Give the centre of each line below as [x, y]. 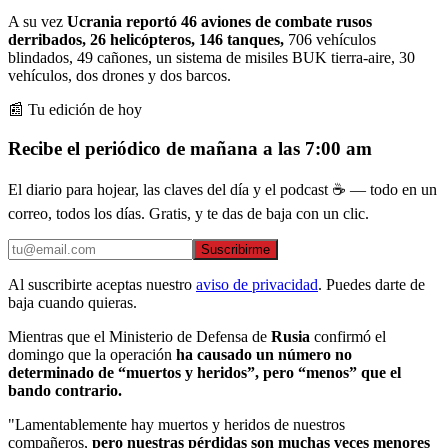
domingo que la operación [92, 355]
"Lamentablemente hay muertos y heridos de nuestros [176, 425]
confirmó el [348, 337]
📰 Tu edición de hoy [75, 109]
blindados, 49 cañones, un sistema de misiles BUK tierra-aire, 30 [211, 57]
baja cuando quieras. [72, 303]
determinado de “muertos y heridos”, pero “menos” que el [204, 373]
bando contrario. [65, 391]
